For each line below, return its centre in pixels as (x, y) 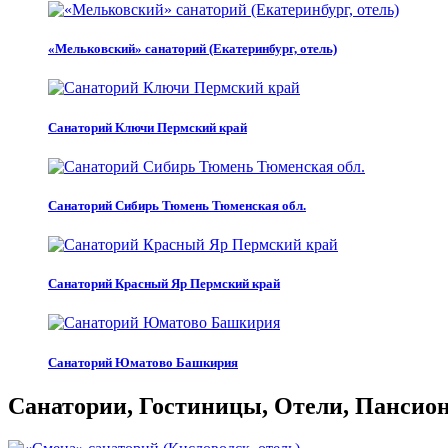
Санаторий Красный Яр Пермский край (164, 284)
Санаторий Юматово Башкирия (143, 362)
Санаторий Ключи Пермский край (147, 127)
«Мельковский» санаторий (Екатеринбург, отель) (192, 49)
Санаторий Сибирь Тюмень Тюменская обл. (177, 205)
